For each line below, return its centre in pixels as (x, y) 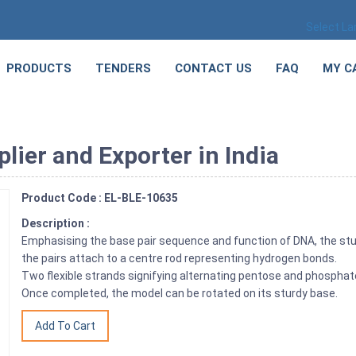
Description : (57, 223)
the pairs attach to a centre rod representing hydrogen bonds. (180, 258)
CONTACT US (213, 68)
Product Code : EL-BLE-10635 (100, 197)
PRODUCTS (39, 68)
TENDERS (123, 68)
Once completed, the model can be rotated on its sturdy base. (181, 293)
